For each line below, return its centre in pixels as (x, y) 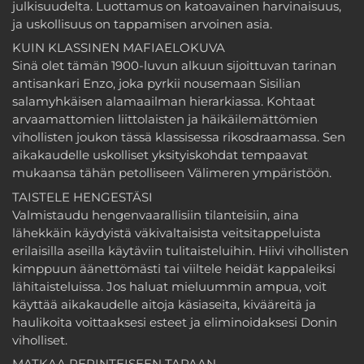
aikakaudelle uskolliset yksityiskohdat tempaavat (160, 155)
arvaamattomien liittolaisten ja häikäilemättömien (165, 119)
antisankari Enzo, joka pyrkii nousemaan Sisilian (156, 84)
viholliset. (40, 340)
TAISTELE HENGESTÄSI (82, 197)
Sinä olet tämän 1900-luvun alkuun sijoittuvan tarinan (174, 66)
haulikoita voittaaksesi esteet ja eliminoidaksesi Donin (175, 322)
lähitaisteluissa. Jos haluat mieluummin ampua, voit (169, 286)
